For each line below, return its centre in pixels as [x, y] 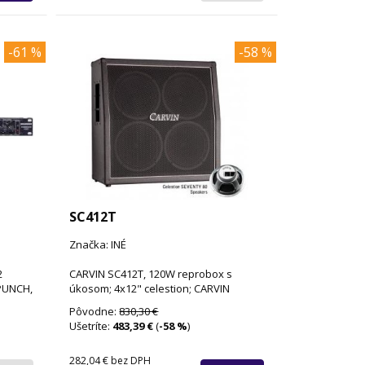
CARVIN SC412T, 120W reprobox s [151, 273]
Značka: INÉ [98, 244]
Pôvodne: [95, 311]
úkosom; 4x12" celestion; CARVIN [150, 288]
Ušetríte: [91, 325]
